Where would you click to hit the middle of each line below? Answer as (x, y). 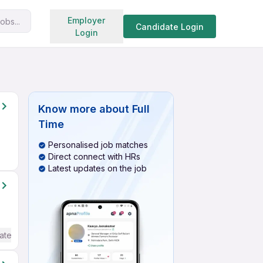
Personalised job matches (98, 145)
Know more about (84, 109)
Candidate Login (169, 26)
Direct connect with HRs (94, 156)
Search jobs (118, 19)
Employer (87, 20)
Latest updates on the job (97, 168)
